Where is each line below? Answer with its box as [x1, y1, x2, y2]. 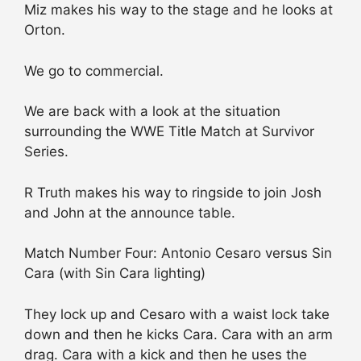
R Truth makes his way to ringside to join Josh [24, 184, 322, 201]
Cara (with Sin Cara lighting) [24, 265, 205, 282]
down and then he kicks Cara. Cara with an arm [24, 326, 333, 342]
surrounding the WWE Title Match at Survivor [24, 123, 314, 140]
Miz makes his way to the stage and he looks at [24, 2, 333, 19]
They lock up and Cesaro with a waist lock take [24, 305, 330, 322]
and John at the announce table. [24, 204, 235, 221]
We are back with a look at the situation [24, 103, 280, 120]
